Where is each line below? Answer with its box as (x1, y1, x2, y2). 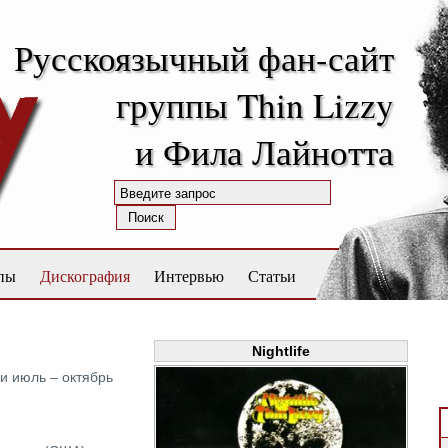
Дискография (40, 265, 130, 286)
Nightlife (252, 343, 310, 359)
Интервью (154, 265, 224, 286)
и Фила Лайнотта (135, 128, 394, 175)
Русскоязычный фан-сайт (14, 34, 394, 81)
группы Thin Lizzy (116, 81, 394, 128)
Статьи (248, 265, 296, 286)
